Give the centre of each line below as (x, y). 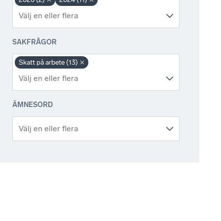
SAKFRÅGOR (35, 42)
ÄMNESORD (33, 105)
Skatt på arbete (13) (49, 63)
